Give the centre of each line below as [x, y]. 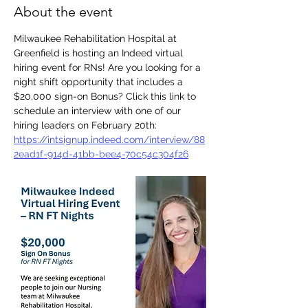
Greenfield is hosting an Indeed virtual [100, 53]
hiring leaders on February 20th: [87, 125]
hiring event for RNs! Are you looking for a [109, 67]
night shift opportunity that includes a [100, 82]
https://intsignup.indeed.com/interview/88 [109, 140]
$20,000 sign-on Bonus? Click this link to [106, 96]
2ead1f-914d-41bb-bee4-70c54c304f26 [101, 154]
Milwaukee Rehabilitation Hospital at [97, 38]
